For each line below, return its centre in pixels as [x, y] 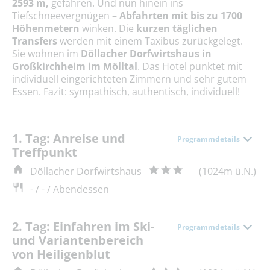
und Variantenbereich [78, 240]
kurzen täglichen [176, 29]
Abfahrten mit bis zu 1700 [181, 16]
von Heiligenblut [61, 254]
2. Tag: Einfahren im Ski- [83, 227]
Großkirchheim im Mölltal [75, 67]
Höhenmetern [47, 29]
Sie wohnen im [46, 54]
